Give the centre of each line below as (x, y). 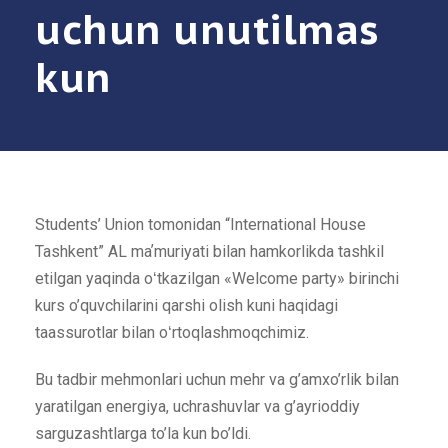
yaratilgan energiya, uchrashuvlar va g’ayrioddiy (197, 406)
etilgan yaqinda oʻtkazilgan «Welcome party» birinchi (217, 278)
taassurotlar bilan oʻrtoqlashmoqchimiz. (172, 332)
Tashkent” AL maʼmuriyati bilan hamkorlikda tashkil (209, 251)
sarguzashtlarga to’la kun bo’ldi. (143, 433)
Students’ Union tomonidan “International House (200, 224)
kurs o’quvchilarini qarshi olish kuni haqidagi (186, 305)
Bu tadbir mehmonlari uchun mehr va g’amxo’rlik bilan (217, 379)
